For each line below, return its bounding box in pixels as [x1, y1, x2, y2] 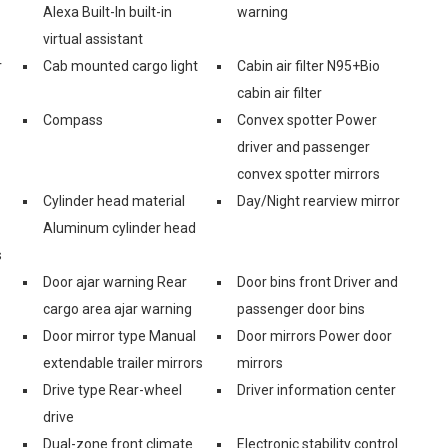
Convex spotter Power [237, 111, 377, 128]
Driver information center [237, 381, 396, 398]
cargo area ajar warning [43, 300, 192, 317]
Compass [43, 111, 103, 128]
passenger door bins [237, 300, 365, 317]
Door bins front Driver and [237, 273, 398, 290]
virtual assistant [43, 30, 143, 47]
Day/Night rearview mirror [237, 192, 400, 209]
